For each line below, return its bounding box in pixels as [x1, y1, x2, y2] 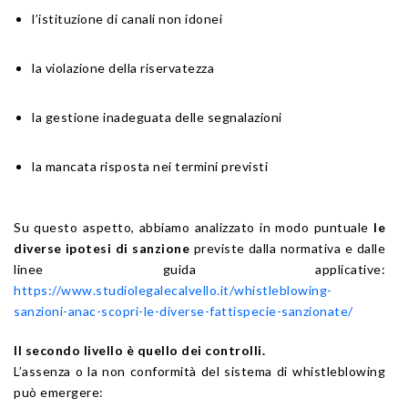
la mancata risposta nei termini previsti [32, 158, 268, 175]
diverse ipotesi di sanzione [14, 240, 190, 257]
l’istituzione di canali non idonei [32, 11, 222, 27]
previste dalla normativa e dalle [189, 240, 385, 257]
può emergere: [14, 384, 104, 401]
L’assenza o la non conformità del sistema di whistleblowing [14, 363, 385, 380]
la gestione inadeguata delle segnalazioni [32, 109, 282, 126]
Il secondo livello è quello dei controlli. [14, 342, 265, 359]
